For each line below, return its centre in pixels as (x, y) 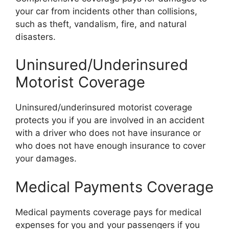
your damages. (46, 158)
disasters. (36, 37)
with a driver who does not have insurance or (108, 133)
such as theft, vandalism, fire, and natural (101, 24)
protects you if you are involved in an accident (110, 120)
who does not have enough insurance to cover (110, 146)
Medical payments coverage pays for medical (108, 212)
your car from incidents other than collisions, (106, 11)
